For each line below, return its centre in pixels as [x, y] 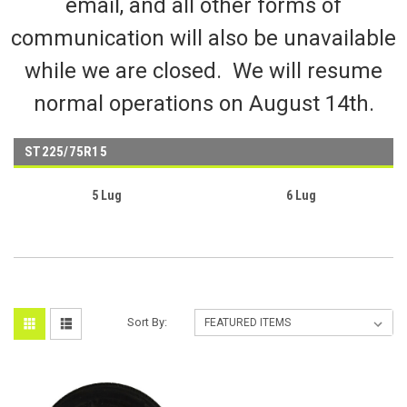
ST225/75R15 [66, 152]
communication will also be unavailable [203, 38]
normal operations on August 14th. [203, 104]
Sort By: [148, 322]
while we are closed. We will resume [203, 71]
